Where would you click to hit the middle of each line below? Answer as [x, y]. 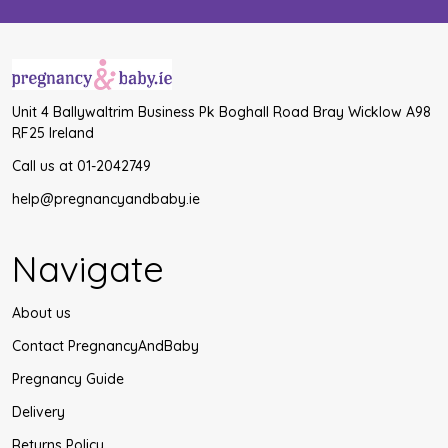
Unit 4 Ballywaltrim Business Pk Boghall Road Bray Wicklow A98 [221, 111]
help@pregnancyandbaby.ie [106, 198]
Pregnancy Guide [68, 378]
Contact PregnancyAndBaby [105, 345]
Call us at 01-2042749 [81, 165]
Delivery [38, 411]
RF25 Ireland [53, 132]
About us [41, 312]
